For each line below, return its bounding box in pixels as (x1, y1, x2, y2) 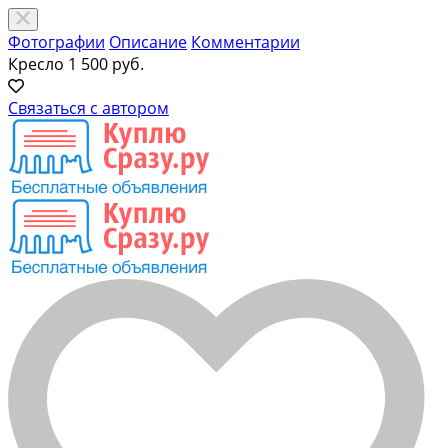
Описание (109, 31, 187, 53)
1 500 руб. (68, 53, 144, 75)
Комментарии (191, 31, 300, 53)
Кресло (8, 53, 64, 75)
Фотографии (8, 31, 105, 53)
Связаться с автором (8, 97, 169, 119)
